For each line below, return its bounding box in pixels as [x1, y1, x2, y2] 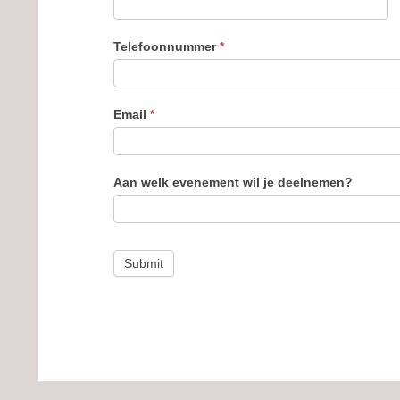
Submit [123, 256, 163, 271]
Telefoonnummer [112, 39, 220, 54]
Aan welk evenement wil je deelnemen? [112, 175, 353, 189]
